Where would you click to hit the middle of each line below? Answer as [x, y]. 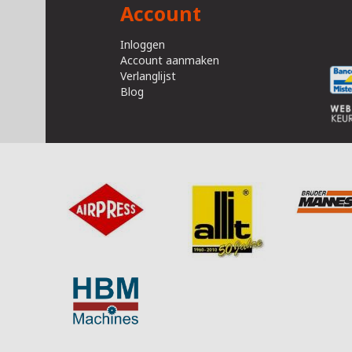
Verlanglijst [148, 76]
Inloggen [142, 44]
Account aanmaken [169, 60]
